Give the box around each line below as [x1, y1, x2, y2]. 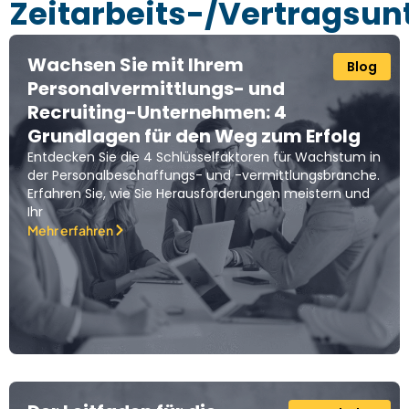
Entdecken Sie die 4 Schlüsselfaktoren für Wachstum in [27, 148, 381, 167]
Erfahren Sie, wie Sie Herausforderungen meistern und [27, 184, 370, 204]
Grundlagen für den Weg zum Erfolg [27, 123, 361, 150]
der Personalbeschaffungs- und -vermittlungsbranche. [27, 166, 380, 185]
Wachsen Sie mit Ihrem [27, 52, 244, 79]
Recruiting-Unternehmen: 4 [27, 100, 287, 126]
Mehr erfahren [27, 222, 113, 239]
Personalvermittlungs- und [27, 76, 285, 102]
